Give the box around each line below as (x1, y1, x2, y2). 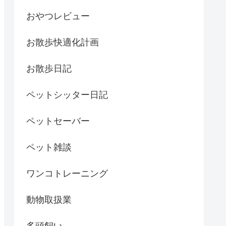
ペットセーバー (26, 116, 90, 126)
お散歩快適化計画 (26, 37, 99, 47)
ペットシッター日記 (26, 89, 108, 100)
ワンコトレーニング (26, 168, 108, 179)
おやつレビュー (26, 11, 90, 21)
